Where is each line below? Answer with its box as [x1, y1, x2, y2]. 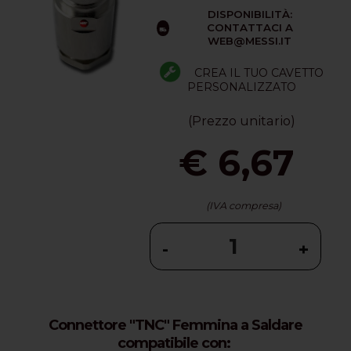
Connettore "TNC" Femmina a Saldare [49, 317, 302, 335]
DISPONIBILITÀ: [207, 8, 292, 21]
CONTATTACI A [206, 21, 293, 34]
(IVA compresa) [205, 199, 281, 212]
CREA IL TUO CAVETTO [194, 66, 324, 81]
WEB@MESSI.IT [208, 34, 292, 48]
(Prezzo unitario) [187, 112, 295, 128]
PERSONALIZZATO [186, 80, 296, 95]
